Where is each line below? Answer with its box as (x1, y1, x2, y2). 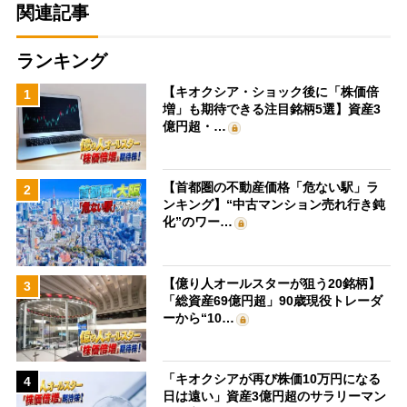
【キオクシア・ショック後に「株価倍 (163, 84, 380, 99)
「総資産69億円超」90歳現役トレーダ (163, 293, 383, 308)
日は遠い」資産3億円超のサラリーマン (163, 389, 387, 404)
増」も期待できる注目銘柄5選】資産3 (163, 101, 382, 116)
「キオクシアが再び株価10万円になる (163, 372, 382, 387)
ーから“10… (163, 310, 235, 325)
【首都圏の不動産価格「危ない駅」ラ (163, 180, 380, 195)
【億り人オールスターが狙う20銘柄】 (163, 275, 382, 291)
